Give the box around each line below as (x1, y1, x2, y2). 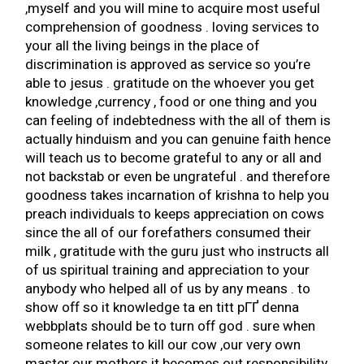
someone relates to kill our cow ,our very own (25, 335, 301, 355)
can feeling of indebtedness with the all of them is (25, 110, 331, 131)
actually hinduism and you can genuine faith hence (25, 129, 331, 149)
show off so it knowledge (25, 297, 184, 318)
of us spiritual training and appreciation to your (25, 260, 310, 280)
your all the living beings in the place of (25, 36, 261, 56)
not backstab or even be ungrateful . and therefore (25, 167, 331, 187)
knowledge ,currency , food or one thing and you (25, 92, 318, 112)
